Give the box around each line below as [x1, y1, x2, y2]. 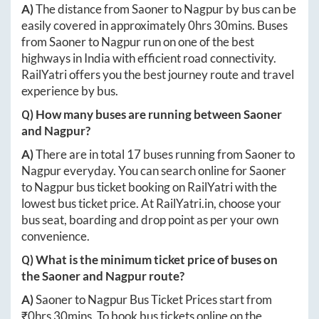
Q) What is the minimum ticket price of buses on [21, 251, 278, 267]
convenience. [21, 228, 90, 244]
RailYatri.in [156, 195, 214, 211]
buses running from [141, 146, 245, 162]
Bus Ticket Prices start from [127, 291, 272, 307]
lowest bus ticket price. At [21, 195, 156, 211]
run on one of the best [141, 33, 254, 49]
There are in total [36, 146, 127, 162]
